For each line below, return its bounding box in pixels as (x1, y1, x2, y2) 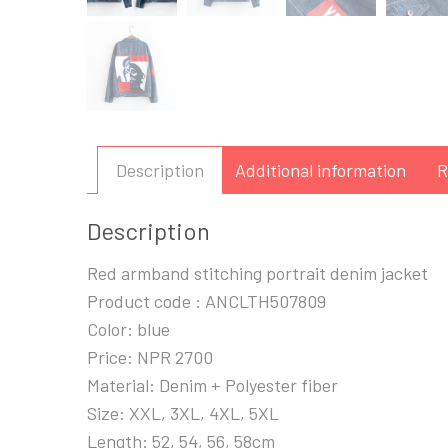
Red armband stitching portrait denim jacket (87, 261, 428, 284)
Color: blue (87, 317, 170, 340)
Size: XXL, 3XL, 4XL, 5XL (87, 401, 279, 424)
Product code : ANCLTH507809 (87, 289, 326, 312)
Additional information (235, 158, 406, 181)
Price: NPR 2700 (87, 345, 213, 368)
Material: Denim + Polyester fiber (87, 373, 338, 396)
